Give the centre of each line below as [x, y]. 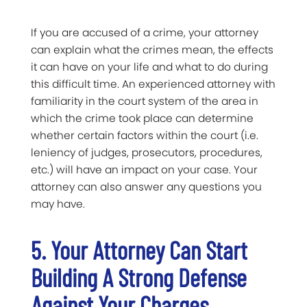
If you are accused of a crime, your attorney [145, 32]
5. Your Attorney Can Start [139, 249]
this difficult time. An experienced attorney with [153, 84]
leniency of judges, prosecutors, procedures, [147, 152]
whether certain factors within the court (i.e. [145, 135]
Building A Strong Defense [139, 277]
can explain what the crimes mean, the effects [152, 49]
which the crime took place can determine [142, 118]
